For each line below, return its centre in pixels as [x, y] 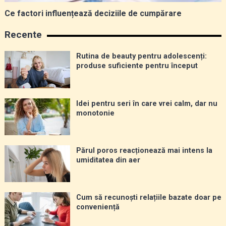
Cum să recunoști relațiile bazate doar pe [149, 197]
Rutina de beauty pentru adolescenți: [141, 56]
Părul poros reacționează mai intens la [144, 150]
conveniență [98, 207]
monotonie [95, 113]
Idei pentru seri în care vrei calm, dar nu [147, 103]
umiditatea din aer [108, 160]
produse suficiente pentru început [137, 66]
